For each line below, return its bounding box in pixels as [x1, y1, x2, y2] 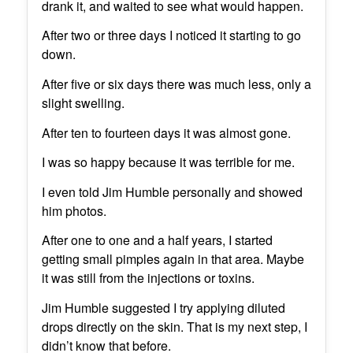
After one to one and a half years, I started [41, 231, 273, 250]
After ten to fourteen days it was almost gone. [41, 123, 291, 142]
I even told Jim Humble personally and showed [41, 182, 303, 201]
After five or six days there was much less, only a [41, 74, 311, 93]
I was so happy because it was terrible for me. [41, 153, 295, 172]
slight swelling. [41, 93, 124, 112]
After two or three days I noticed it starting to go [41, 26, 301, 45]
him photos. [41, 201, 106, 220]
